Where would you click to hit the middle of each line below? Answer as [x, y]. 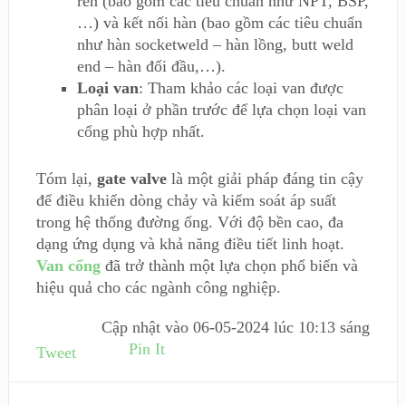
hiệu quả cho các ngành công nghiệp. [158, 288]
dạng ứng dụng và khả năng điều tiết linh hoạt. [190, 244]
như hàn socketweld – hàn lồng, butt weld [215, 45]
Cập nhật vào [148, 328]
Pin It [146, 349]
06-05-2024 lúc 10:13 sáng [282, 328]
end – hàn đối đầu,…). [151, 67]
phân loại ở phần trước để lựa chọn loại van [221, 110]
